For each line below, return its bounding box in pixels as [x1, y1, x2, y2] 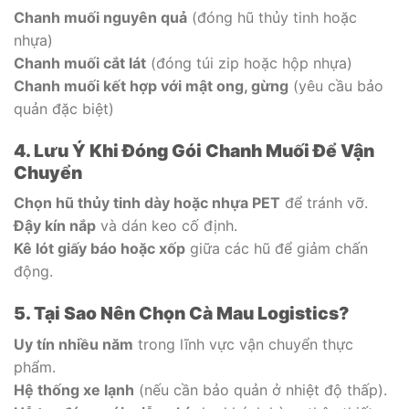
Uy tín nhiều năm [14, 334, 133, 353]
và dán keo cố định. [96, 216, 237, 236]
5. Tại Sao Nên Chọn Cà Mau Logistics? [14, 301, 350, 324]
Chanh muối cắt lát [14, 53, 146, 72]
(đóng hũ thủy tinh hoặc [187, 7, 357, 26]
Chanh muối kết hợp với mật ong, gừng [14, 76, 288, 95]
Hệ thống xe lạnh [14, 380, 134, 399]
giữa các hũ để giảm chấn [185, 239, 368, 258]
